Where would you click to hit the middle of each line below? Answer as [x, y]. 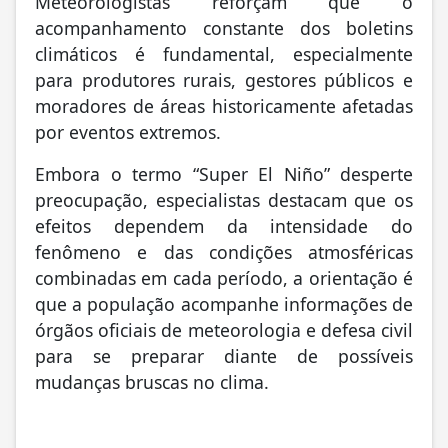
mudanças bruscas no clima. [152, 379]
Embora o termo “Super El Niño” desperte [224, 171]
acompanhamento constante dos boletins [224, 25]
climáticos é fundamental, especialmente [224, 51]
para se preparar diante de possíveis [224, 353]
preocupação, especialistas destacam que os [224, 197]
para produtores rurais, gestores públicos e [224, 77]
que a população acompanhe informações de [224, 301]
